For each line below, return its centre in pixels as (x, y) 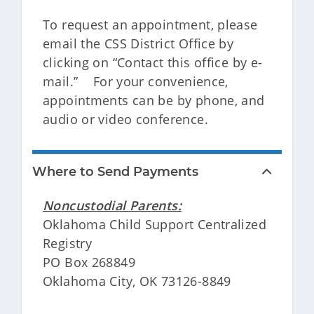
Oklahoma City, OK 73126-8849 (137, 281)
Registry (68, 243)
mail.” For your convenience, (136, 81)
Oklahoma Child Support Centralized (155, 224)
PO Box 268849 (89, 262)
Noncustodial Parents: (112, 205)
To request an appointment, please (150, 25)
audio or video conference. (128, 119)
